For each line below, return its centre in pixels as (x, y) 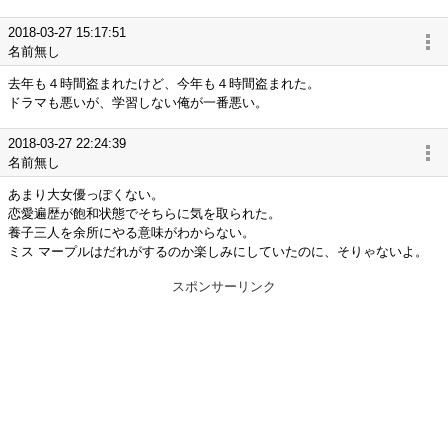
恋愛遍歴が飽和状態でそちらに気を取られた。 (144, 213)
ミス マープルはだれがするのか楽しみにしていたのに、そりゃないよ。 (218, 251)
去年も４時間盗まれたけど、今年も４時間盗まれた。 (164, 83)
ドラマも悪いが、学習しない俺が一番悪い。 (138, 102)
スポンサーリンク (224, 286)
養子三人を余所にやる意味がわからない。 (131, 232)
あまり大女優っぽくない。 (86, 194)
